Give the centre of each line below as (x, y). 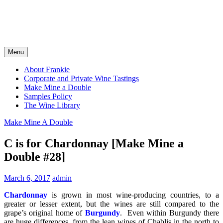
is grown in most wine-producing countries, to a (135, 195)
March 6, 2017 (27, 178)
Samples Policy (48, 96)
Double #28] (35, 157)
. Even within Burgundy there (169, 213)
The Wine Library (52, 105)
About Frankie (47, 69)
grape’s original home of (45, 213)
